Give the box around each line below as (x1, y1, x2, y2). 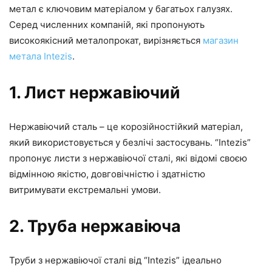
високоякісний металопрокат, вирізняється (9, 34, 203, 46)
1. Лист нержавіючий (9, 82, 180, 103)
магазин (203, 34, 239, 46)
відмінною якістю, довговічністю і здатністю (9, 168, 205, 180)
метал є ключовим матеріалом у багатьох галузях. (9, 2, 233, 15)
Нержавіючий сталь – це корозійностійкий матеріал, (9, 120, 243, 132)
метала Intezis (9, 50, 72, 62)
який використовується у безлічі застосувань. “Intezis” (9, 136, 251, 148)
